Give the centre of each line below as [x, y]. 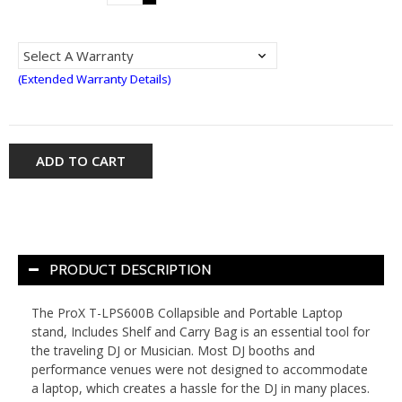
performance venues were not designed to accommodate [200, 369]
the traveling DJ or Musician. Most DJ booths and [173, 350]
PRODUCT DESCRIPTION [130, 269]
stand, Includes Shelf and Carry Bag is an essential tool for [201, 331]
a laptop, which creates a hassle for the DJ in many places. [201, 388]
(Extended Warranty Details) [94, 79]
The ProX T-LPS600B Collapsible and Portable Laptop [187, 312]
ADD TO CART [81, 160]
